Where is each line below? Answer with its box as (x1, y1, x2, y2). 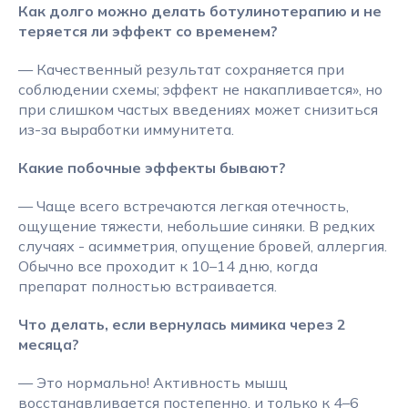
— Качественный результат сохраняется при (18, 60, 344, 78)
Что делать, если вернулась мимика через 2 (18, 315, 346, 333)
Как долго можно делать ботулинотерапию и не (18, 2, 382, 20)
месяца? (18, 335, 79, 353)
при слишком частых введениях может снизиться (18, 100, 378, 118)
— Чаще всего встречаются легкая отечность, (18, 197, 349, 215)
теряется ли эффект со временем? (18, 22, 278, 40)
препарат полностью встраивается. (18, 277, 277, 295)
